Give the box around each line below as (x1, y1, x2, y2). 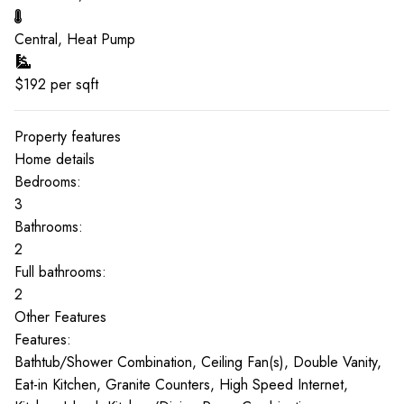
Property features (14, 126, 121, 147)
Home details (14, 149, 95, 170)
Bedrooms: (14, 171, 81, 192)
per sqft (46, 74, 98, 95)
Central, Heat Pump (14, 29, 135, 50)
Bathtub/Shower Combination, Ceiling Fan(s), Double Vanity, (14, 352, 381, 372)
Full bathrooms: (14, 262, 106, 282)
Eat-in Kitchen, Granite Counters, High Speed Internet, (14, 374, 348, 395)
